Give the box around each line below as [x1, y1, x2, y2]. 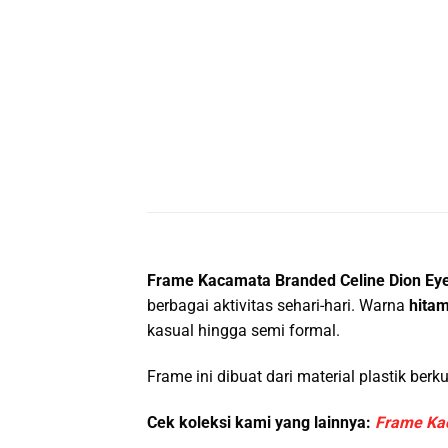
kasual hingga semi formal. [147, 321, 340, 341]
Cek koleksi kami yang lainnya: [147, 412, 375, 432]
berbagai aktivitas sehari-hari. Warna [147, 296, 409, 316]
